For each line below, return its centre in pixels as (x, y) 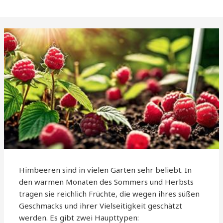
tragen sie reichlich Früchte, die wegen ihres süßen (110, 194)
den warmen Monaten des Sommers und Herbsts (107, 182)
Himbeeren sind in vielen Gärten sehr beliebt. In (106, 170)
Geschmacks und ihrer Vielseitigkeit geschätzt (101, 206)
